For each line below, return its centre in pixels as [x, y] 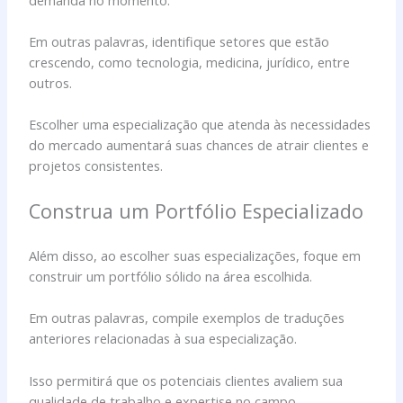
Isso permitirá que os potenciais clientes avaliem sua [186, 380]
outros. [51, 82]
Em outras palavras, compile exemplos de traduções [187, 318]
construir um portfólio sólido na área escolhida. [171, 276]
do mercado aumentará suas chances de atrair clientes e [199, 145]
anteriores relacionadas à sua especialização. [163, 339]
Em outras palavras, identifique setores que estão [179, 41]
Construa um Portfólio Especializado [197, 210]
